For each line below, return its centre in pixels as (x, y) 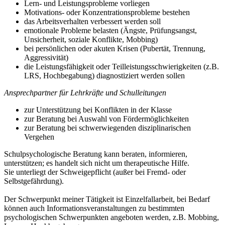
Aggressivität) (46, 58)
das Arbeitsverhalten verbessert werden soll (92, 22)
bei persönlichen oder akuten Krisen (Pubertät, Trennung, (115, 49)
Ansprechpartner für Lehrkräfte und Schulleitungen (85, 93)
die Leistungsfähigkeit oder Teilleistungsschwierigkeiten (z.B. (122, 67)
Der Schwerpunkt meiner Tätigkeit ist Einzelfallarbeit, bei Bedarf (107, 199)
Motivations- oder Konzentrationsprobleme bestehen (107, 13)
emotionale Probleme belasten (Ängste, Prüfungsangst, (110, 31)
